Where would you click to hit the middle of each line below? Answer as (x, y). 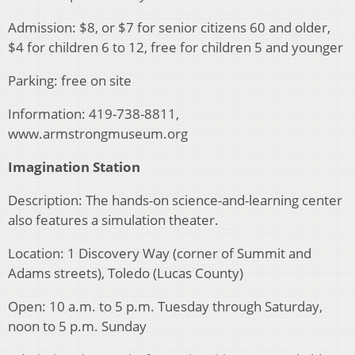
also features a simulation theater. (113, 220)
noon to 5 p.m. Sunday (77, 326)
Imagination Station (74, 167)
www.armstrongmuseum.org (98, 134)
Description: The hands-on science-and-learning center (175, 200)
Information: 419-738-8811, (94, 114)
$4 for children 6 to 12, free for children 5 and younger (176, 48)
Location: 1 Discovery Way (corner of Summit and (160, 254)
